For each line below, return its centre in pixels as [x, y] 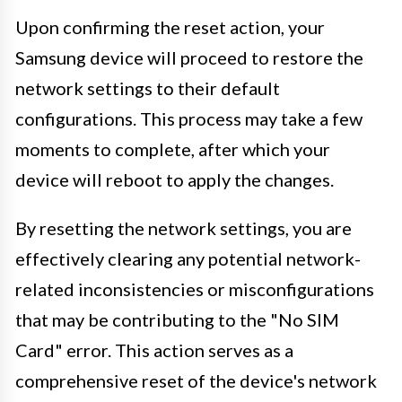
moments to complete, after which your [173, 149]
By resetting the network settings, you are [184, 227]
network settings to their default [148, 87]
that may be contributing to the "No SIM [177, 319]
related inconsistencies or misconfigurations [195, 288]
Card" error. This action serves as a [154, 350]
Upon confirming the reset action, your [170, 26]
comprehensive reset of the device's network [196, 380]
